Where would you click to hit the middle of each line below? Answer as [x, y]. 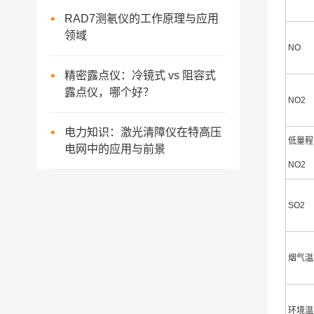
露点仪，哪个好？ [109, 92]
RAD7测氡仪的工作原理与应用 [142, 19]
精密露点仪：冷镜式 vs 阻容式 [140, 75]
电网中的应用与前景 [115, 149]
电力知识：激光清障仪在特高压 [143, 132]
